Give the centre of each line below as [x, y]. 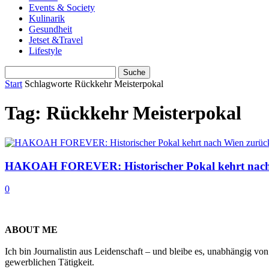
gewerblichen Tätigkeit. [50, 262]
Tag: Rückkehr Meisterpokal [123, 113]
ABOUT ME [31, 230]
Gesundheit [50, 29]
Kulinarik [47, 18]
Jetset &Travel [56, 40]
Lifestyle [45, 51]
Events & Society [62, 8]
